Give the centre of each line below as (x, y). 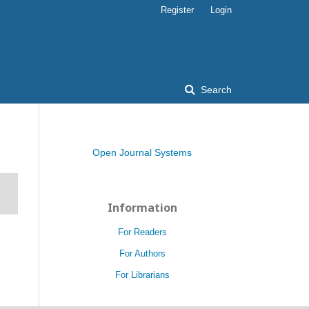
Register (177, 10)
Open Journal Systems (142, 152)
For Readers (142, 232)
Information (142, 208)
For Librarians (142, 275)
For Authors (142, 253)
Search (215, 90)
